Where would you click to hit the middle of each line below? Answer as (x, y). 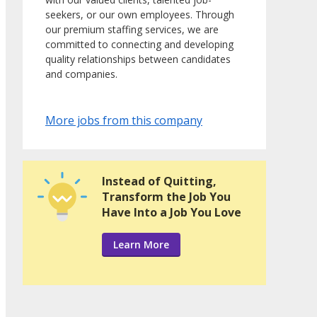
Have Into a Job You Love (172, 213)
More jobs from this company (124, 121)
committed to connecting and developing (139, 45)
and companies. (81, 74)
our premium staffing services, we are (132, 30)
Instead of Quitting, (159, 181)
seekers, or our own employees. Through (140, 15)
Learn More (141, 245)
